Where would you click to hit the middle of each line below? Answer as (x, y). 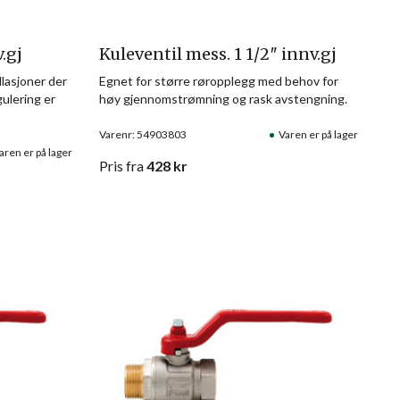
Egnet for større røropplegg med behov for (218, 80)
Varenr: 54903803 (142, 134)
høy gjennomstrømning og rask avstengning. (223, 98)
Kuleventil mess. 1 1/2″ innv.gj (217, 54)
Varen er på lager (318, 134)
